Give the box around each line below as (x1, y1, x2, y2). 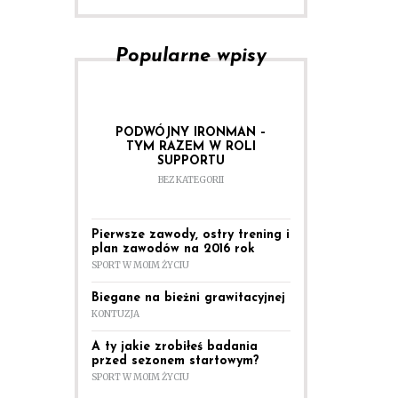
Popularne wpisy (115, 45, 267, 67)
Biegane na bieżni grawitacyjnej (91, 291, 285, 305)
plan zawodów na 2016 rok (91, 242, 255, 256)
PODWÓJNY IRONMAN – (115, 125, 267, 139)
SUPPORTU (156, 154, 225, 168)
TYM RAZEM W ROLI (125, 139, 256, 154)
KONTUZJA (91, 307, 139, 320)
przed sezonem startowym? (91, 354, 259, 368)
